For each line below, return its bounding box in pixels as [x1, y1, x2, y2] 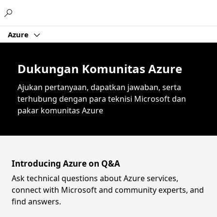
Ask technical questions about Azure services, [12, 173, 178, 184]
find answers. [12, 196, 61, 207]
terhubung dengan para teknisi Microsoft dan [17, 93, 186, 104]
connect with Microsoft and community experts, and [12, 185, 204, 195]
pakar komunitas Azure [17, 105, 103, 116]
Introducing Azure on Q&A [12, 158, 120, 169]
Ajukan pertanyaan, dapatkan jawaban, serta [17, 82, 181, 93]
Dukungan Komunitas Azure [17, 61, 182, 77]
